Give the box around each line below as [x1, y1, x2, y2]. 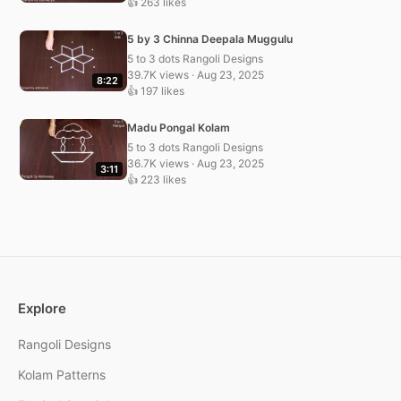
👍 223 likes [127, 172, 186, 186]
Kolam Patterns [18, 366, 106, 382]
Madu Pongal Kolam [127, 120, 230, 134]
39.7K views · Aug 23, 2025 [127, 67, 264, 81]
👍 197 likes [127, 83, 184, 98]
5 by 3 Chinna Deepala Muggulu [127, 31, 293, 46]
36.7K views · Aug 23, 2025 [127, 156, 264, 170]
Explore [18, 299, 66, 317]
